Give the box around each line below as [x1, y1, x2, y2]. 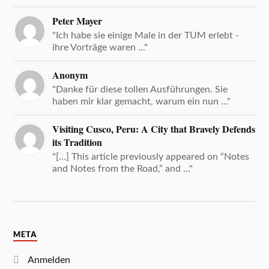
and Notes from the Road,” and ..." [52, 163, 193, 174]
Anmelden [28, 255, 71, 265]
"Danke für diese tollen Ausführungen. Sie [52, 84, 228, 94]
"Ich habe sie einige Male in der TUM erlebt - [52, 30, 240, 40]
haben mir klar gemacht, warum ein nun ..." [52, 96, 231, 106]
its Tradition [52, 134, 103, 150]
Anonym [52, 67, 88, 82]
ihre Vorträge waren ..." [52, 42, 148, 52]
